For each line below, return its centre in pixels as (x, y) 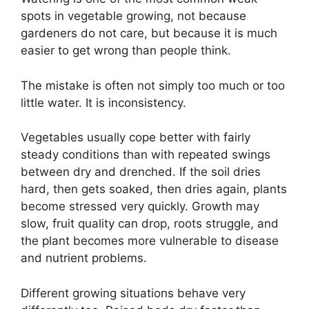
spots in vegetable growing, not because (133, 16)
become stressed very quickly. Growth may (140, 207)
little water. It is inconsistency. (103, 102)
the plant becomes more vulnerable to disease (150, 241)
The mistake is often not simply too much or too (153, 85)
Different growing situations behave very (133, 293)
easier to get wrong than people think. (126, 51)
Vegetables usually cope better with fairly (136, 138)
